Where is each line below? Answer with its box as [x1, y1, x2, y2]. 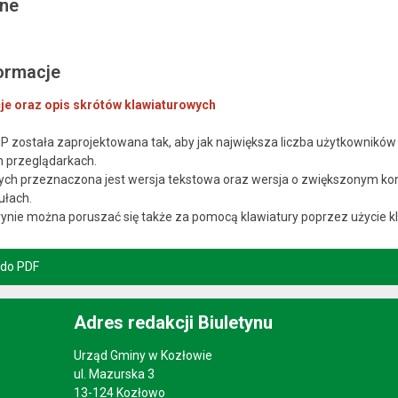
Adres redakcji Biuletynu [73, 311, 273, 333]
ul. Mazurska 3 [73, 366, 155, 381]
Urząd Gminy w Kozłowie [73, 347, 212, 362]
